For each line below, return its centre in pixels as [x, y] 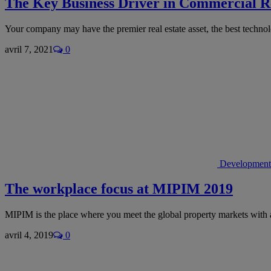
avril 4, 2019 [29, 235]
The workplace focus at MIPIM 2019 [119, 189]
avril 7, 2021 [29, 49]
